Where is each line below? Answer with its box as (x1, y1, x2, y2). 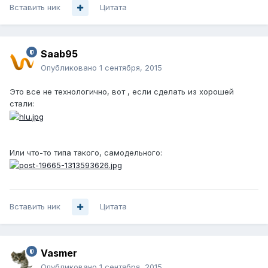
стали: (10, 99, 34, 109)
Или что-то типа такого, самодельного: (10, 147, 162, 157)
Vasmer (41, 247, 77, 260)
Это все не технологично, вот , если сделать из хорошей (10, 87, 234, 97)
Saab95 (41, 48, 78, 60)
